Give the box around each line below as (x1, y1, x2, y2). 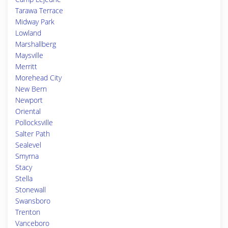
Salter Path (15, 129, 50, 138)
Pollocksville (15, 118, 53, 127)
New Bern (15, 84, 47, 94)
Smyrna (15, 151, 39, 161)
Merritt (15, 62, 37, 71)
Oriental (15, 106, 41, 116)
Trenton (15, 207, 40, 217)
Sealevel (15, 140, 41, 150)
